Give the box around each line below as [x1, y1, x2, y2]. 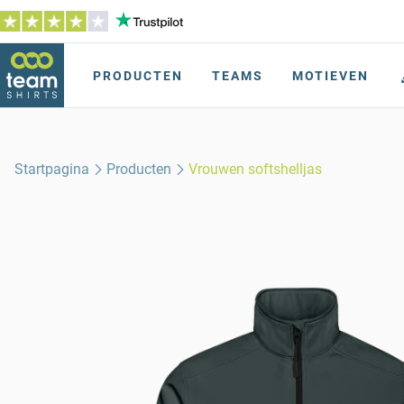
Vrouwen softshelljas [188, 161, 323, 178]
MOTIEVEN [292, 69, 369, 83]
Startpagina [14, 161, 89, 178]
